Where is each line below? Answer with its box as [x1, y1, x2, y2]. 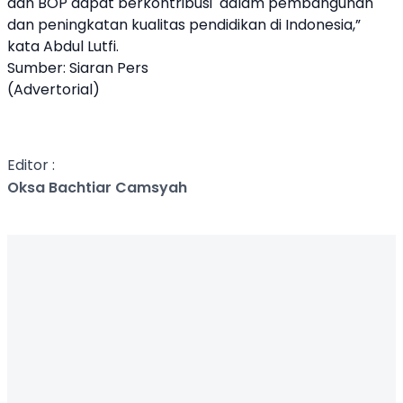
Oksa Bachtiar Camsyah [7, 177, 187, 198]
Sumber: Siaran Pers [7, 58, 148, 78]
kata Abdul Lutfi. [7, 36, 119, 57]
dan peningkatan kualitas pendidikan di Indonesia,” [7, 14, 361, 35]
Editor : [7, 155, 55, 175]
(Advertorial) [7, 79, 100, 100]
